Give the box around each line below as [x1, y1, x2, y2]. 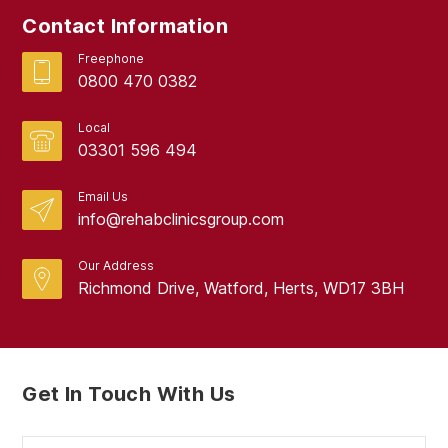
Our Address [77, 257, 154, 273]
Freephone [77, 50, 144, 66]
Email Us [77, 188, 128, 204]
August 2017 [46, 27, 136, 47]
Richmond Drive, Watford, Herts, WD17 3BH [77, 277, 404, 298]
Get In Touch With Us [22, 381, 236, 406]
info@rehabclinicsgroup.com [77, 208, 284, 229]
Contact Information [22, 13, 229, 38]
